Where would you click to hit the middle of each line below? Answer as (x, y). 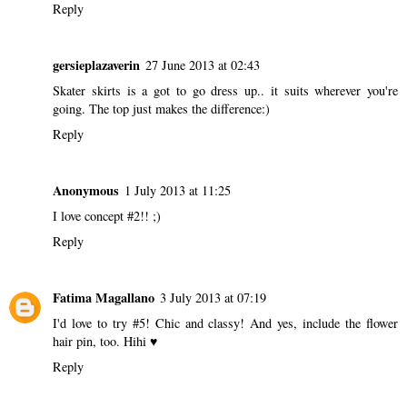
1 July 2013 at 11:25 (178, 190)
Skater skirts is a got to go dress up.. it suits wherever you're (225, 90)
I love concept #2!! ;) (107, 215)
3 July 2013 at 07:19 (213, 297)
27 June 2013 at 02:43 (203, 65)
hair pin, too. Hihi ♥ (105, 341)
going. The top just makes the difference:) (161, 108)
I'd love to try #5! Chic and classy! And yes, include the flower (225, 323)
